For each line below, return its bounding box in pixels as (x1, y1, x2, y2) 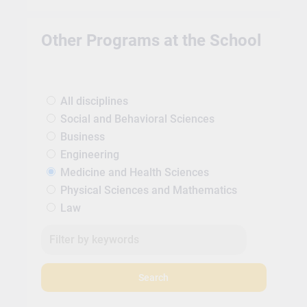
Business (60, 130, 105, 144)
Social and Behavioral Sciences (60, 112, 214, 126)
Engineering (60, 148, 119, 162)
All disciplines (60, 95, 128, 108)
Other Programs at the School (40, 30, 261, 50)
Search (138, 271, 169, 284)
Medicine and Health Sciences (60, 166, 209, 180)
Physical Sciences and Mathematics (60, 184, 237, 197)
